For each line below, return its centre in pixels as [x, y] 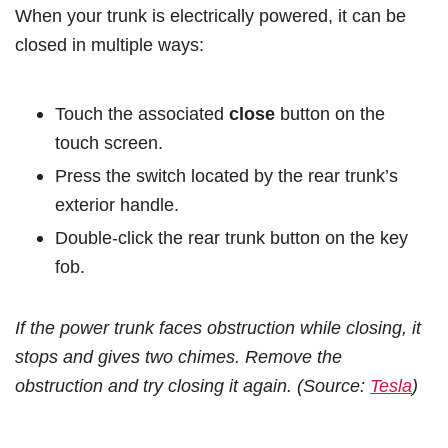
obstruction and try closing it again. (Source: [192, 386]
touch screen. [109, 143]
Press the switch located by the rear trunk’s [226, 176]
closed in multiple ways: [109, 45]
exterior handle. [117, 205]
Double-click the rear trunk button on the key [231, 238]
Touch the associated [142, 114]
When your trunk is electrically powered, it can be [210, 16]
